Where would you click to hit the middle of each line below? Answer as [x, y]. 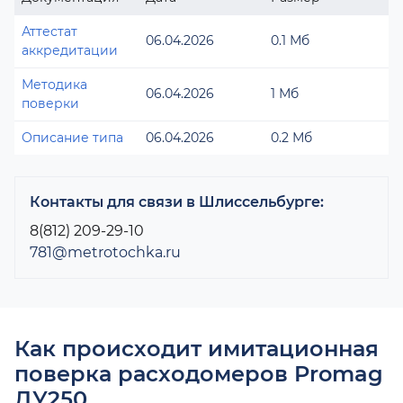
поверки [50, 103]
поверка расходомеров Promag [199, 374]
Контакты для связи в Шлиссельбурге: [177, 202]
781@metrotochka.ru [105, 252]
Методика [54, 85]
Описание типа [72, 138]
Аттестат [49, 31]
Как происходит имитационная [197, 349]
